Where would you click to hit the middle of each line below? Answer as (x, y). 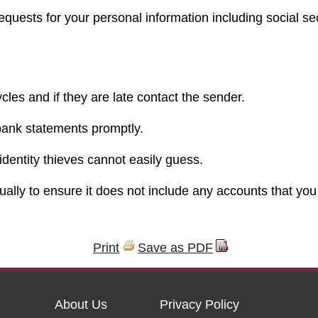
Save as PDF (176, 248)
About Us (81, 305)
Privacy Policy (199, 305)
